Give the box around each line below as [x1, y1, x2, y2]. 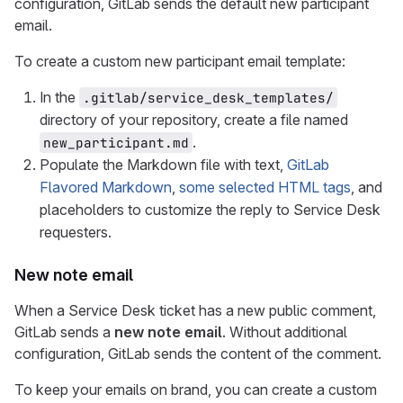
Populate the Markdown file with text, [40, 156, 287, 174]
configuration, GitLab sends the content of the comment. [14, 345, 381, 363]
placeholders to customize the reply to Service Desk [40, 201, 381, 219]
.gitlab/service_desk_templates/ [83, 89, 334, 106]
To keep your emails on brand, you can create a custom [14, 381, 377, 399]
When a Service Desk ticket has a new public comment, [14, 301, 376, 319]
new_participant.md [43, 134, 189, 151]
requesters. [40, 223, 112, 241]
